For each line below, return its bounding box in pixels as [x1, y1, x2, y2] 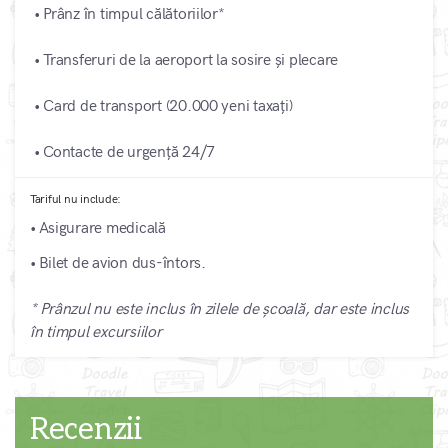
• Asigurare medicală [30, 219, 166, 239]
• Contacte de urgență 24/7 [30, 143, 215, 163]
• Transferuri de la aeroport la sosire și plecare [30, 51, 338, 71]
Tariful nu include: [30, 192, 122, 208]
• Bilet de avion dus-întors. [30, 254, 206, 274]
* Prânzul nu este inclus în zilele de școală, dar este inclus [30, 300, 410, 320]
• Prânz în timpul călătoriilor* [30, 5, 225, 25]
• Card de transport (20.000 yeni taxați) [30, 97, 293, 117]
